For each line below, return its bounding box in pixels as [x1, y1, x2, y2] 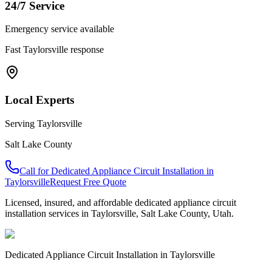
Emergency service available [5, 24, 114, 35]
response [68, 44, 104, 55]
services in [46, 208, 91, 219]
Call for [19, 165, 51, 176]
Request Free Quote [50, 176, 126, 187]
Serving [5, 118, 37, 129]
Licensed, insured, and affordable [5, 197, 135, 208]
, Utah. [208, 208, 234, 219]
